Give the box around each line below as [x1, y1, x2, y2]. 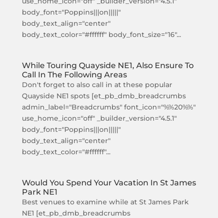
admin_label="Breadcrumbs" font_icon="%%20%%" [21, 103, 196, 111]
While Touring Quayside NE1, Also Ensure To [21, 61, 194, 70]
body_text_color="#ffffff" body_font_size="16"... [21, 30, 181, 39]
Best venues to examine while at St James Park [21, 198, 189, 206]
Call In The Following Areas [21, 70, 127, 79]
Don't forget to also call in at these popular [21, 80, 172, 89]
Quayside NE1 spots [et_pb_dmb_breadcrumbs [21, 91, 186, 100]
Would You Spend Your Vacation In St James [21, 178, 196, 187]
